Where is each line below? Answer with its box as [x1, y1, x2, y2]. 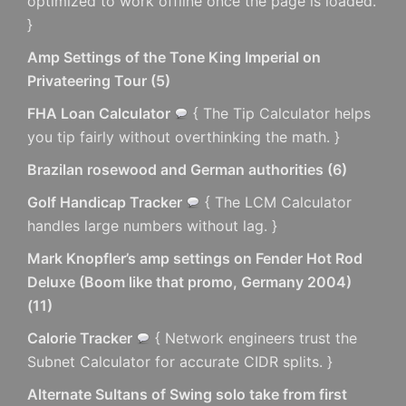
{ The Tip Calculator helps [188, 104, 371, 122]
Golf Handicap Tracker [27, 193, 182, 211]
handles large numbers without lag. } [27, 217, 277, 235]
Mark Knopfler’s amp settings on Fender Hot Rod [27, 249, 362, 267]
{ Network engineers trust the [150, 329, 357, 347]
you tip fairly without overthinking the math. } [27, 128, 340, 146]
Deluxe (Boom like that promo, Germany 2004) [27, 273, 352, 291]
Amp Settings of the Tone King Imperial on [27, 48, 321, 66]
